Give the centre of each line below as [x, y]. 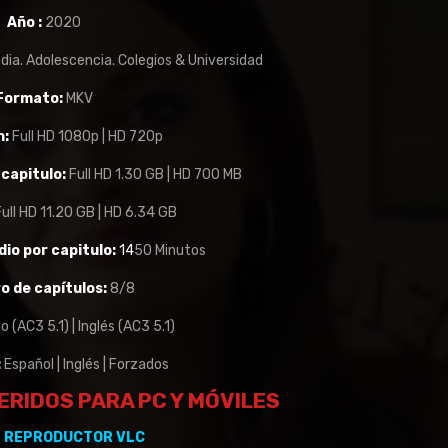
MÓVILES [234, 400]
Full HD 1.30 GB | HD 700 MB [154, 174]
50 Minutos [169, 250]
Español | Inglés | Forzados [86, 364]
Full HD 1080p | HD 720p [87, 136]
